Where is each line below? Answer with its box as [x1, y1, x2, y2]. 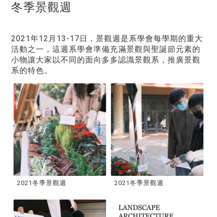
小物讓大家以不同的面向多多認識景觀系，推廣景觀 [11, 55, 201, 64]
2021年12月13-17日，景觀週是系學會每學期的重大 [11, 34, 203, 43]
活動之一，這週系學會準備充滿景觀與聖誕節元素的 [11, 45, 201, 54]
